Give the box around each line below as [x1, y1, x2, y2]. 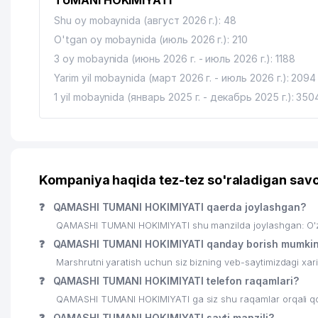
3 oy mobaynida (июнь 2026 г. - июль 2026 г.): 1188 [54, 53, 295, 65]
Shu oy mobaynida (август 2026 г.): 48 [54, 14, 237, 26]
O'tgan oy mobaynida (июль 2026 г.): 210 [54, 33, 248, 45]
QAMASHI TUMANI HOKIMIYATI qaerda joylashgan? [50, 201, 306, 213]
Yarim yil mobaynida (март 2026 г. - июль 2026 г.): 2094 [54, 72, 317, 84]
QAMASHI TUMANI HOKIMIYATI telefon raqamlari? [50, 275, 299, 287]
